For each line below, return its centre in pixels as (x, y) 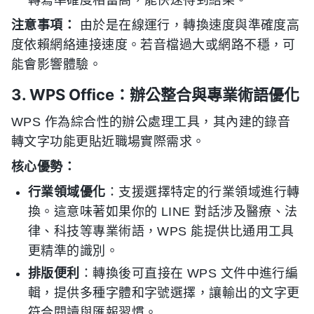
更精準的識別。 (74, 251)
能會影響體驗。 (57, 65)
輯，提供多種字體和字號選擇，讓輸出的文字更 (164, 293)
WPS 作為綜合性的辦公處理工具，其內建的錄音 (151, 122)
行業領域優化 (67, 192)
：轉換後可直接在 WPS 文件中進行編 (189, 274)
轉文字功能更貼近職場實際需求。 (108, 142)
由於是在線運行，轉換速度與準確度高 (188, 26)
